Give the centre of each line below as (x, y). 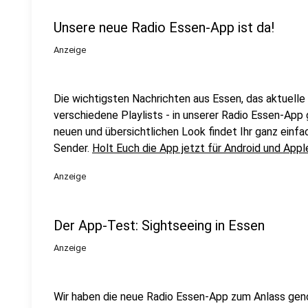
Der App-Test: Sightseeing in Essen (159, 225)
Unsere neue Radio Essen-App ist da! (164, 27)
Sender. (73, 148)
